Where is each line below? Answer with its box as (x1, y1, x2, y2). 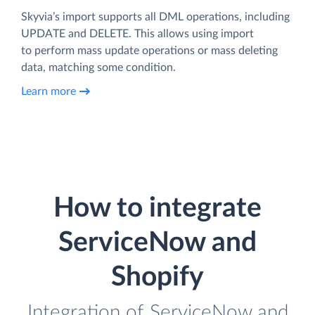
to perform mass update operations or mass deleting (21, 45, 278, 57)
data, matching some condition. (21, 62, 176, 74)
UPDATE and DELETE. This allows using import (21, 28, 254, 40)
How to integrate (53, 195, 262, 223)
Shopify (111, 264, 204, 292)
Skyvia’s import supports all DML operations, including (21, 11, 290, 23)
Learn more (21, 85, 76, 97)
